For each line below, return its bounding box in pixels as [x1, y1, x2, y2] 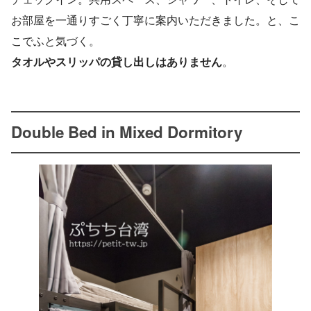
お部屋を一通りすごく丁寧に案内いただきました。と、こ [11, 11, 300, 28]
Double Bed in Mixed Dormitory [11, 120, 242, 143]
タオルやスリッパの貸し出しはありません [11, 53, 222, 69]
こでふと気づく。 [11, 32, 100, 49]
